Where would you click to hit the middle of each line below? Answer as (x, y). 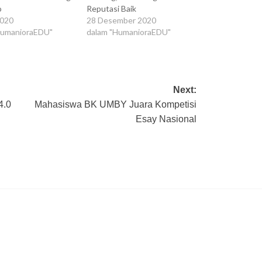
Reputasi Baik (112, 9)
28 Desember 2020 (122, 20)
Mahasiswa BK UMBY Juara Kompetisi (116, 105)
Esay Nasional (166, 119)
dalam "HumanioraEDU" (129, 32)
